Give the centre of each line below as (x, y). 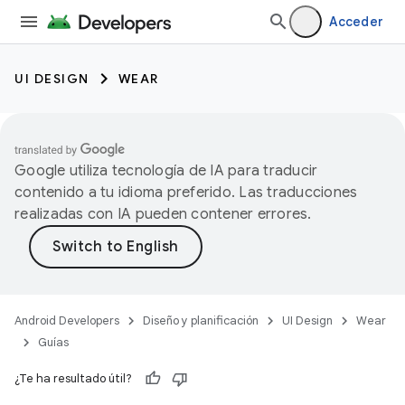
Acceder (356, 22)
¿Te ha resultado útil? (73, 378)
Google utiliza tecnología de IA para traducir (166, 171)
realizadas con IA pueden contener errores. (163, 214)
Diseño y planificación (201, 320)
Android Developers (67, 320)
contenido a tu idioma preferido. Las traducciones (186, 193)
